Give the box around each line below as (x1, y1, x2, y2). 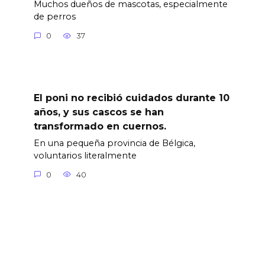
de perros (33, 11, 76, 22)
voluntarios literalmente (33, 150, 137, 161)
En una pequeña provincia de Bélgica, (33, 138, 195, 149)
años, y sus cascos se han (33, 106, 164, 118)
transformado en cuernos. (33, 120, 166, 132)
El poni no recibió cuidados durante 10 (33, 92, 230, 104)
